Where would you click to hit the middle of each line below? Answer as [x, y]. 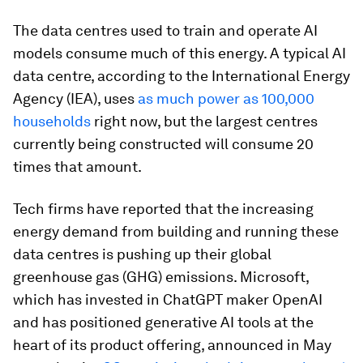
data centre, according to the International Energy [181, 76]
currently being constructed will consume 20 [163, 144]
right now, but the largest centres [204, 121]
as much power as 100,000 [226, 98]
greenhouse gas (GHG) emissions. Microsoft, [161, 277]
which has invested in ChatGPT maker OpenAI [168, 299]
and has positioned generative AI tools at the [163, 322]
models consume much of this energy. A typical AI [179, 53]
